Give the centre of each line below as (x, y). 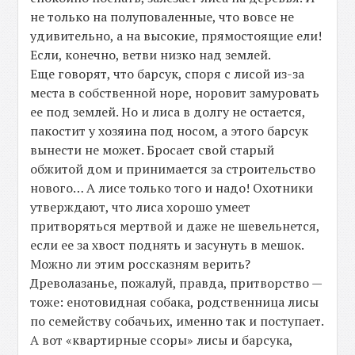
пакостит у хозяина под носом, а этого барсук (170, 130)
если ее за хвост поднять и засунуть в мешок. (167, 244)
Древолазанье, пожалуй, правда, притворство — (176, 282)
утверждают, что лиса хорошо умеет (141, 206)
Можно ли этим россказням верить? (141, 263)
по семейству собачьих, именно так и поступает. (177, 321)
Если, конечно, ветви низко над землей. (151, 54)
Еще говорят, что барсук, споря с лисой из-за (168, 73)
